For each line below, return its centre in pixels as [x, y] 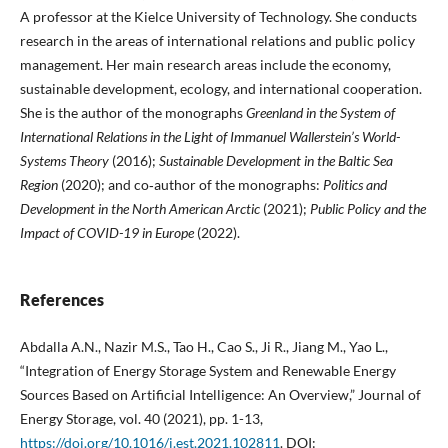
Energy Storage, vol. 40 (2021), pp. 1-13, [141, 418]
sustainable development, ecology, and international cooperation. [220, 88]
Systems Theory [64, 160]
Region [38, 184]
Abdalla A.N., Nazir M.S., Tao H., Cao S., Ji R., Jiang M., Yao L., [203, 346]
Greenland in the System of [320, 112]
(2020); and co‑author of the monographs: [190, 184]
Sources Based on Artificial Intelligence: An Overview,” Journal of [220, 394]
